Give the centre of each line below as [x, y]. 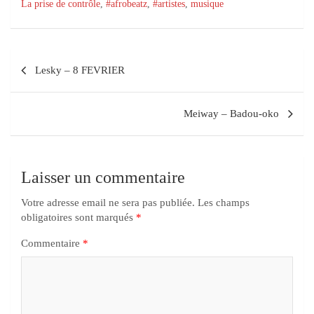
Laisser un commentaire [103, 177]
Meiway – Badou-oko [231, 114]
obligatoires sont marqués [78, 217]
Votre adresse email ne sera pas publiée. [108, 203]
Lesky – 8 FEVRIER [80, 70]
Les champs [224, 203]
